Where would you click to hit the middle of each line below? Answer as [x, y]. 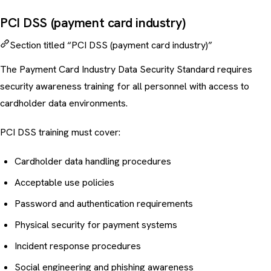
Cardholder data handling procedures [93, 162]
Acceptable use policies [64, 183]
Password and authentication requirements [104, 204]
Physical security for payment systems [96, 225]
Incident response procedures [78, 246]
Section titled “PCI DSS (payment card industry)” [111, 45]
